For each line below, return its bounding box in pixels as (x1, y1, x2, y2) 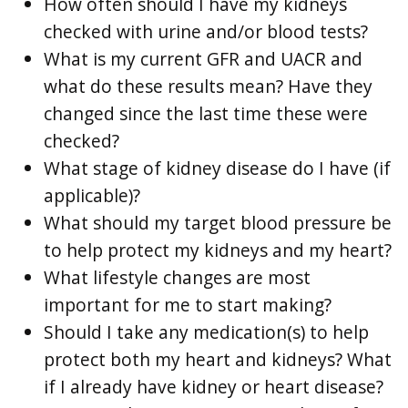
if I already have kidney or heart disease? (44, 374, 383, 400)
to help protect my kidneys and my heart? (44, 238, 392, 263)
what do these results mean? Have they (44, 74, 372, 99)
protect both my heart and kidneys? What (44, 347, 392, 372)
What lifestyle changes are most (44, 265, 311, 291)
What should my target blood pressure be (44, 210, 392, 236)
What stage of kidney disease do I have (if (44, 156, 391, 181)
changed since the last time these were (44, 101, 368, 127)
